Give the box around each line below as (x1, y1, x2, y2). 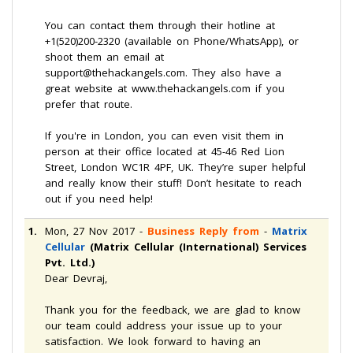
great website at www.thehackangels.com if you (45, 81, 284, 95)
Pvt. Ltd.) (45, 255, 95, 269)
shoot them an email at (45, 50, 164, 64)
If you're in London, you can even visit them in (45, 128, 284, 143)
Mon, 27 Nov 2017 (45, 224, 135, 238)
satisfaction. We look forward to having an (45, 334, 261, 348)
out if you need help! (45, 191, 153, 206)
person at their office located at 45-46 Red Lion (45, 144, 284, 158)
